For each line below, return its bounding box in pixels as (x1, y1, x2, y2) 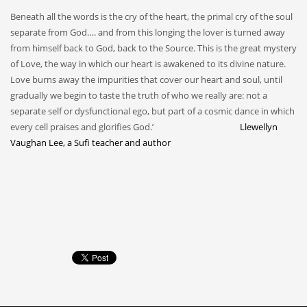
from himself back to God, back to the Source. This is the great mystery (10, 42, 297, 55)
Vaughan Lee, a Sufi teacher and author (10, 136, 171, 149)
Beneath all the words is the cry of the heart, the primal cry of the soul (10, 10, 293, 23)
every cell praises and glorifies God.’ (10, 121, 238, 134)
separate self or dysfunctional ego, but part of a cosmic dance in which (10, 105, 295, 118)
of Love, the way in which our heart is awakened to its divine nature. (10, 58, 286, 71)
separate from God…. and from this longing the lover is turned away (10, 26, 285, 39)
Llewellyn (238, 121, 278, 134)
